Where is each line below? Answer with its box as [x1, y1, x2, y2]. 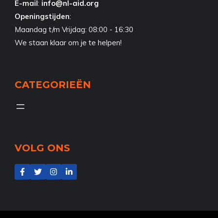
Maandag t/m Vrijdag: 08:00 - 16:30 [15, 25, 133, 35]
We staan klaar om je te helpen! [15, 38, 122, 48]
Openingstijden [15, 12, 70, 21]
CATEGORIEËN [15, 79, 91, 91]
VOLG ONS [15, 142, 70, 154]
